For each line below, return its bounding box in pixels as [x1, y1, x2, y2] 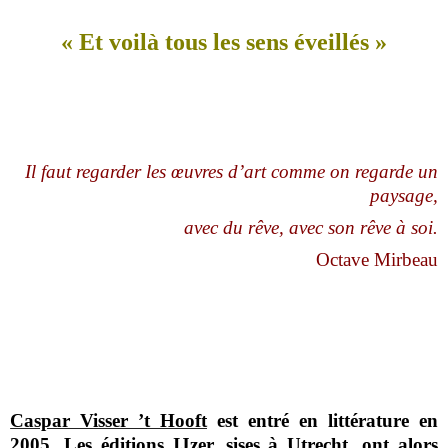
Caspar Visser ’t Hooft [10, 409, 208, 431]
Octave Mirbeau [315, 249, 438, 271]
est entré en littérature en [207, 409, 438, 431]
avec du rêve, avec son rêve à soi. [183, 217, 438, 239]
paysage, [369, 185, 438, 207]
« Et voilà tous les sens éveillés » [61, 28, 387, 55]
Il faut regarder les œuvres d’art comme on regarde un [24, 161, 438, 183]
